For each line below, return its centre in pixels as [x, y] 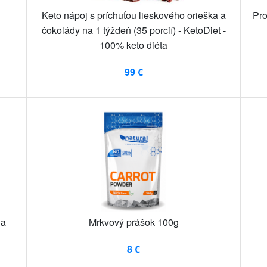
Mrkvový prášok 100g [133, 222]
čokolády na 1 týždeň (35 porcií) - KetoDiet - [133, 30]
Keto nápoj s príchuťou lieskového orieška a [133, 15]
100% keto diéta [133, 45]
